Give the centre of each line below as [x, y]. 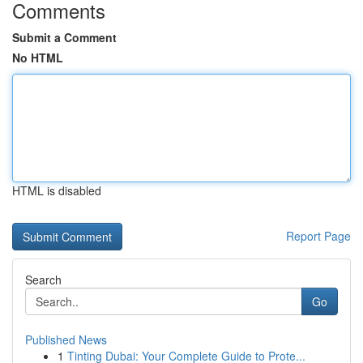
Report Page [318, 236]
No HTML [38, 58]
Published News [66, 340]
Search [43, 280]
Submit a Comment [64, 37]
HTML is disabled [57, 190]
